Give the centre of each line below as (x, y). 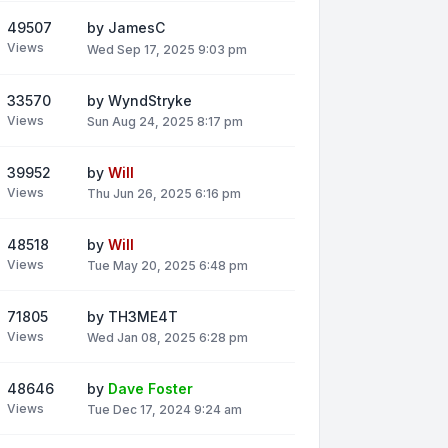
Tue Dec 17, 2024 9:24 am (164, 410)
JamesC (136, 28)
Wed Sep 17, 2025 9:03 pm (167, 49)
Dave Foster (150, 389)
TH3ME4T (143, 317)
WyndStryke (150, 100)
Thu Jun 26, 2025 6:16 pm (164, 193)
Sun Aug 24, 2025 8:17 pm (165, 121)
